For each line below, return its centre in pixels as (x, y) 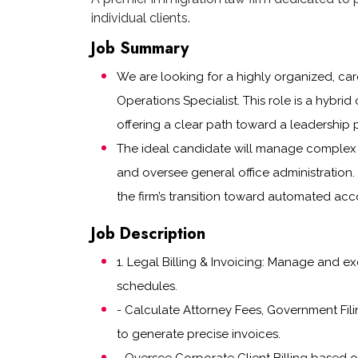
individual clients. (141, 18)
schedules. (147, 286)
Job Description (148, 234)
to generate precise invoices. (199, 334)
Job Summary (140, 48)
